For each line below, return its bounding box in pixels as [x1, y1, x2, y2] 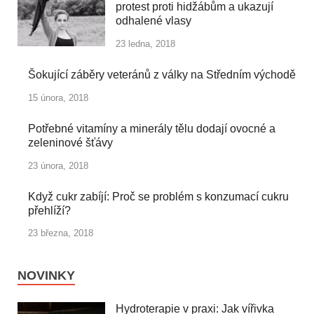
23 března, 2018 [28, 228, 93, 239]
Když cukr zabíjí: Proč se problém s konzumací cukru [28, 190, 289, 203]
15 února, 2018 [28, 92, 88, 103]
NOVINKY [18, 268, 75, 283]
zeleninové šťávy [28, 136, 113, 149]
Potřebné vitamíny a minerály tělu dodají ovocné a [28, 122, 275, 135]
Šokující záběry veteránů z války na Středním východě [28, 69, 296, 81]
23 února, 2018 [28, 160, 88, 171]
